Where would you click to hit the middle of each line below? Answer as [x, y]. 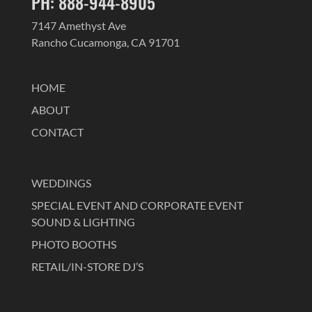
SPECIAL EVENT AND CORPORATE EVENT [137, 205]
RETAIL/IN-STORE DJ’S [87, 267]
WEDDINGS [61, 183]
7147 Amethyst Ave [78, 26]
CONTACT [57, 132]
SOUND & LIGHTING [83, 222]
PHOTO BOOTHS [73, 244]
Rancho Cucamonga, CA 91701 [105, 42]
